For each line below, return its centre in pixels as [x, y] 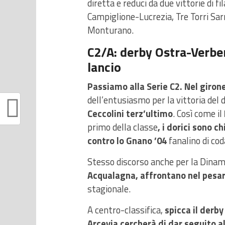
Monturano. [110, 30]
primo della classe [123, 127]
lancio [104, 67]
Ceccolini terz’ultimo [130, 114]
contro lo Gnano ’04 [128, 141]
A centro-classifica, [126, 210]
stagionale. [109, 189]
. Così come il [198, 114]
